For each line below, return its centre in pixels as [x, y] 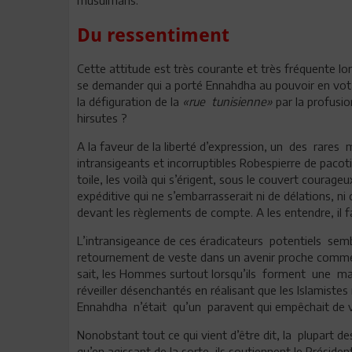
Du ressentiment [153, 35]
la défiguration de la [130, 101]
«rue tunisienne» [227, 101]
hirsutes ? [102, 117]
